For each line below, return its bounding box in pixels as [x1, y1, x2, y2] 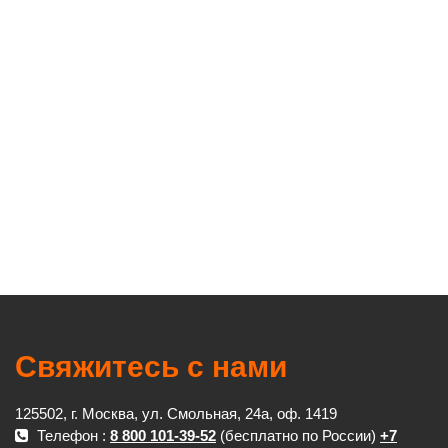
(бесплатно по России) [216, 427, 380, 444]
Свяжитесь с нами [15, 350, 287, 383]
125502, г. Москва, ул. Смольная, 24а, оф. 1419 [15, 405, 337, 422]
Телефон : [33, 427, 110, 444]
